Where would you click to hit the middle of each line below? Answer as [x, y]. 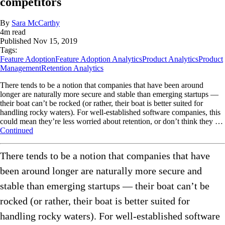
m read [15, 32]
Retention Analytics [72, 68]
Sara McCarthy [36, 23]
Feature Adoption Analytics [99, 59]
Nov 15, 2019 [55, 41]
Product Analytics [170, 59]
